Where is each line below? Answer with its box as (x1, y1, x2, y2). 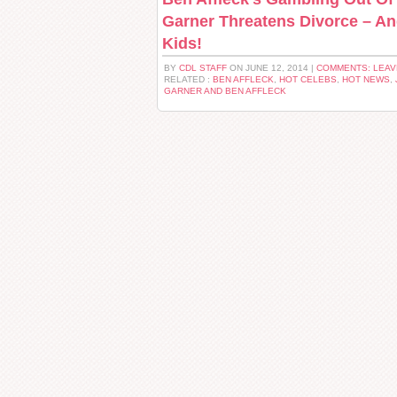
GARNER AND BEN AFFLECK (164, 86, 286, 96)
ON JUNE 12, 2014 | (227, 63, 316, 73)
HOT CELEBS (279, 74, 337, 84)
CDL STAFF (179, 63, 227, 73)
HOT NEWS (342, 74, 390, 84)
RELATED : (164, 74, 213, 84)
